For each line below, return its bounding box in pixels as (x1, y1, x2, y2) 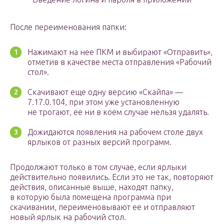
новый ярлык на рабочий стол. (10, 212, 126, 222)
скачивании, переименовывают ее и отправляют (10, 202, 195, 212)
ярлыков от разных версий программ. (27, 137, 171, 147)
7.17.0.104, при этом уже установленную (27, 97, 179, 107)
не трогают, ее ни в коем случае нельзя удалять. (27, 107, 209, 117)
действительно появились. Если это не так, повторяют (10, 172, 213, 182)
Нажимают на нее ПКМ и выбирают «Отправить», (27, 47, 212, 57)
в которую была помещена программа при (10, 192, 171, 202)
